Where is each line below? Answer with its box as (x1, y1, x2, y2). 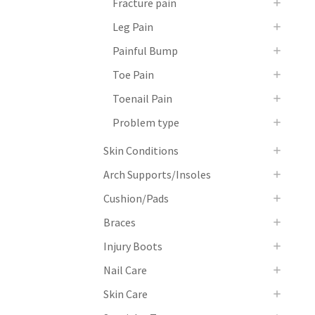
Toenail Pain (112, 91, 172, 105)
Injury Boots (103, 238, 162, 253)
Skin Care (103, 286, 148, 301)
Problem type (112, 115, 179, 129)
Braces (103, 214, 136, 229)
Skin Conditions (103, 143, 179, 157)
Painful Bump (112, 43, 178, 58)
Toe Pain (112, 67, 154, 82)
